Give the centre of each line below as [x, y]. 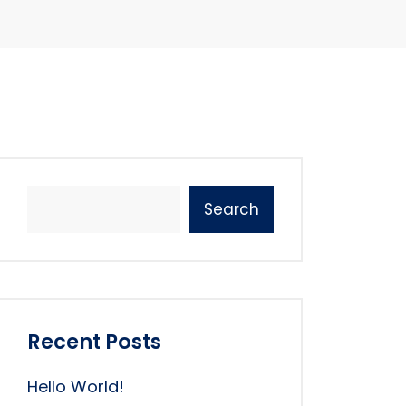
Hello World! [76, 387]
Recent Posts [94, 342]
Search [232, 209]
